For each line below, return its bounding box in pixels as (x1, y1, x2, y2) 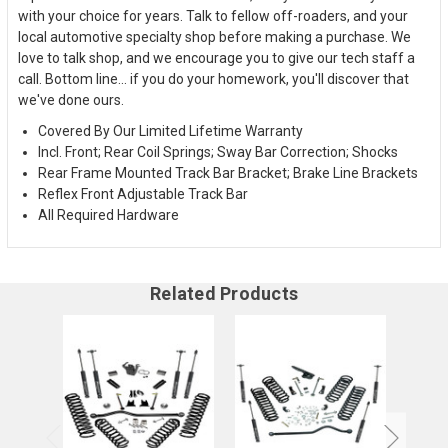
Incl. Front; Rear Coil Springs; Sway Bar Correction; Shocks (38, 143, 398, 160)
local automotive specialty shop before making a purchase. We (18, 28, 411, 45)
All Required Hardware (38, 206, 179, 223)
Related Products (150, 282, 298, 304)
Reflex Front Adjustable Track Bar (38, 185, 248, 202)
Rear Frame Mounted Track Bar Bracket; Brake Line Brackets (38, 164, 418, 181)
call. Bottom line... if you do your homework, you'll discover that (18, 70, 409, 87)
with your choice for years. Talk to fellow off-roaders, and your (18, 7, 408, 24)
